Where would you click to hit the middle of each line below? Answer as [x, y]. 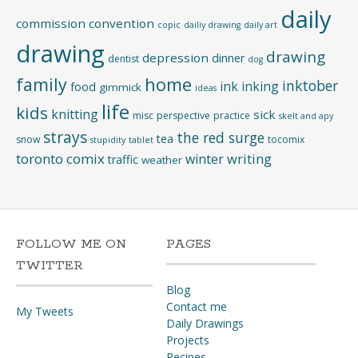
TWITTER [50, 266]
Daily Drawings [205, 323]
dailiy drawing [212, 25]
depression [175, 58]
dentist [123, 59]
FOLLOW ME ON [71, 244]
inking [260, 86]
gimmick [120, 87]
